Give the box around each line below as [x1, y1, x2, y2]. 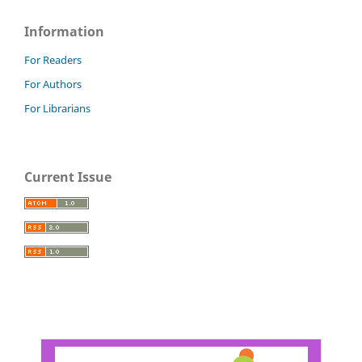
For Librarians [24, 101, 90, 116]
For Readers [24, 53, 82, 68]
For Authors [24, 77, 82, 92]
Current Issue [24, 168, 112, 187]
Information [24, 23, 104, 41]
